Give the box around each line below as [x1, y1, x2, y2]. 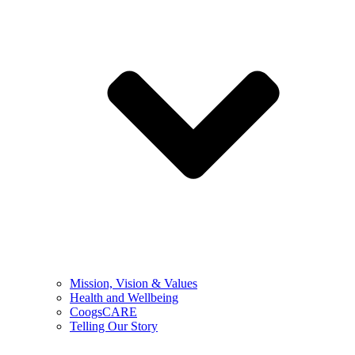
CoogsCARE [70, 305, 137, 319]
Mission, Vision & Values [70, 277, 197, 290]
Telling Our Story [70, 319, 158, 333]
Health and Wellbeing [70, 291, 178, 304]
